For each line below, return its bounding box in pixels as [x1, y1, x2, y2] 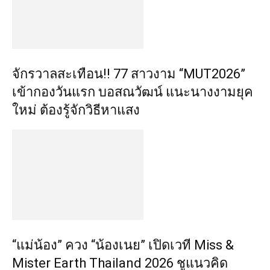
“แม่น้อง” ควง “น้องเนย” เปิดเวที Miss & [12, 237, 234, 253]
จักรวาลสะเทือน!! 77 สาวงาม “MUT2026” [12, 66, 245, 81]
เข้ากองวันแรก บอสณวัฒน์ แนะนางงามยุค [12, 84, 253, 99]
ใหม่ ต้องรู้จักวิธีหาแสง [12, 102, 140, 118]
